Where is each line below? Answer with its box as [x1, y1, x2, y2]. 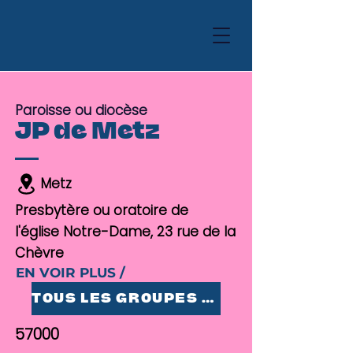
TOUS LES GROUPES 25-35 [202, 292, 214, 304]
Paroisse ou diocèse [15, 101, 147, 120]
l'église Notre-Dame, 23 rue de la [15, 222, 236, 241]
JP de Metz [15, 122, 160, 142]
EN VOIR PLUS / [16, 265, 125, 281]
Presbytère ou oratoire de [15, 201, 188, 220]
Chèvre [15, 243, 64, 262]
